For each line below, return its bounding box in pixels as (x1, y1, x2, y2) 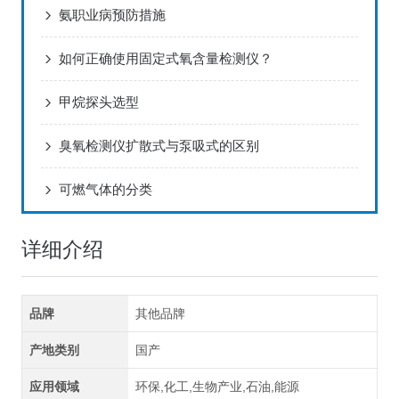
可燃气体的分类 (58, 182, 152, 198)
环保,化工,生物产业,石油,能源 (135, 379, 300, 395)
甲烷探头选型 (58, 94, 139, 110)
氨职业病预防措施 (58, 7, 166, 23)
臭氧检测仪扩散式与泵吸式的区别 (58, 138, 259, 154)
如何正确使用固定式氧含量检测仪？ (58, 51, 273, 67)
